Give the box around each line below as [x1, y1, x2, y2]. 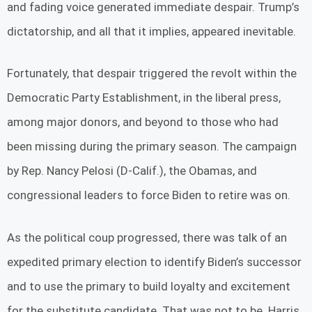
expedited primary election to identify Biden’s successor [7, 254, 302, 269]
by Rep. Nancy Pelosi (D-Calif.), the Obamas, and [7, 164, 257, 178]
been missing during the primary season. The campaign [7, 139, 297, 154]
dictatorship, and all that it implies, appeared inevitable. [7, 24, 296, 38]
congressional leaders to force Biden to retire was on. [7, 188, 290, 203]
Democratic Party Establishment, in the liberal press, [7, 91, 281, 105]
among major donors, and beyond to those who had [7, 115, 279, 130]
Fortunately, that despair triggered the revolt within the [7, 66, 297, 81]
